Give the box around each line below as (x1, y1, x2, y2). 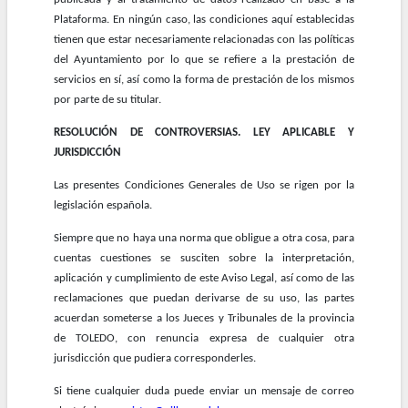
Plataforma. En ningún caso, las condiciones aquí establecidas (54, 14, 354, 26)
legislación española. (54, 199, 153, 212)
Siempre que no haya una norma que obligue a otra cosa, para (54, 232, 354, 245)
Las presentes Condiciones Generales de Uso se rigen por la (54, 179, 354, 192)
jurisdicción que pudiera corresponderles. (54, 352, 257, 365)
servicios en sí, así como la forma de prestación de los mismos (54, 74, 354, 87)
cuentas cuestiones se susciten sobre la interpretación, (54, 252, 354, 265)
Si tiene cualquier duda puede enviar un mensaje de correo (54, 385, 354, 398)
